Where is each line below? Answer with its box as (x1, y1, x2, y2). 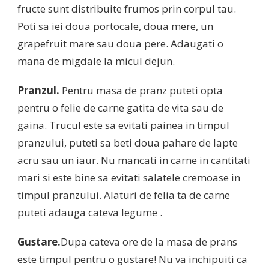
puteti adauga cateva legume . (17, 205, 162, 220)
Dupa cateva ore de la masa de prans (61, 235, 237, 249)
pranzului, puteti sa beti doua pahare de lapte (17, 136, 238, 150)
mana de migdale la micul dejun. (17, 54, 175, 68)
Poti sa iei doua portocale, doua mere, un (17, 19, 213, 34)
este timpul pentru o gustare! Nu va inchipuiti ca (17, 252, 247, 267)
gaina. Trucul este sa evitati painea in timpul (17, 118, 229, 133)
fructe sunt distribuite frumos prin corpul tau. (17, 2, 236, 16)
